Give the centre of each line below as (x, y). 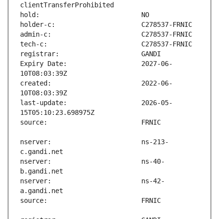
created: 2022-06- (96, 83)
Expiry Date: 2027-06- (96, 64)
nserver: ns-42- (92, 181)
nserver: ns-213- (94, 142)
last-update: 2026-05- (96, 103)
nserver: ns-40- (92, 162)
